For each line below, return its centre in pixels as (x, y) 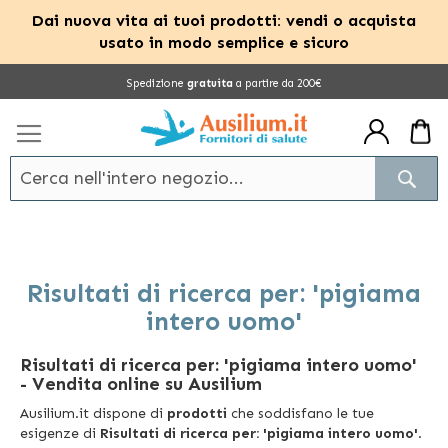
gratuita (209, 83)
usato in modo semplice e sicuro (224, 42)
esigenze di (60, 433)
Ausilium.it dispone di (93, 413)
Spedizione (156, 83)
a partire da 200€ (277, 83)
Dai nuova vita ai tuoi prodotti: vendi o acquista (224, 20)
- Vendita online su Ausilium (141, 383)
